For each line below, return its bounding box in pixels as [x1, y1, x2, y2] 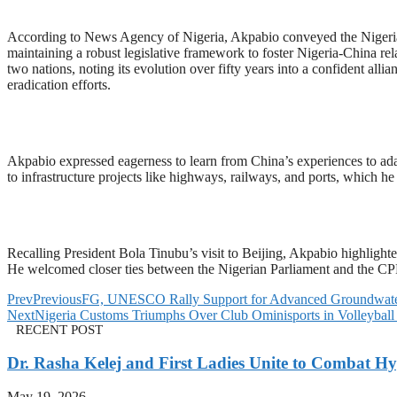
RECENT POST [16, 323, 103, 337]
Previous [33, 292, 82, 307]
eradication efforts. [7, 77, 111, 92]
